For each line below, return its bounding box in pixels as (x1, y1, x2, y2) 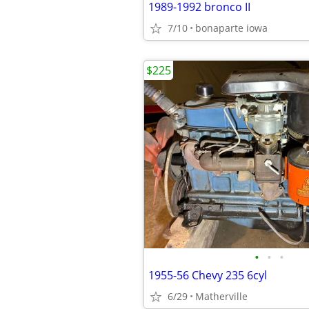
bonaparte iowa (195, 21, 268, 34)
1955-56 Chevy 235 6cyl (148, 268, 267, 283)
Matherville (195, 290, 248, 303)
